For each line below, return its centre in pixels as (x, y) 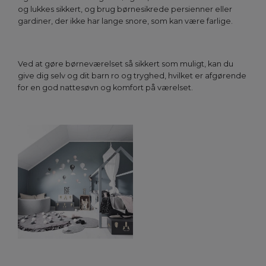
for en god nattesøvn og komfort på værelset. (105, 88)
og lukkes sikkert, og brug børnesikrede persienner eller (125, 9)
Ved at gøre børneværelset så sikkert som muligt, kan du (126, 64)
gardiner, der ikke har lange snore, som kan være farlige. (125, 21)
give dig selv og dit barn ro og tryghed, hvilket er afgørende (132, 76)
